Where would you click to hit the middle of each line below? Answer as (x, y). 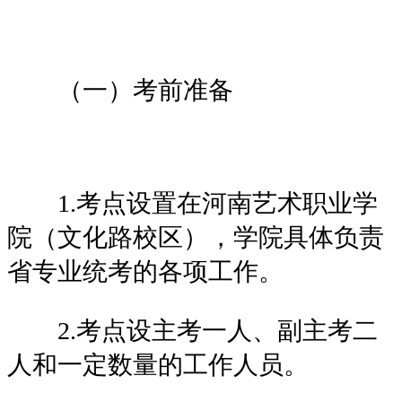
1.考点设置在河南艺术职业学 (192, 203)
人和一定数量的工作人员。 (158, 364)
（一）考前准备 (120, 90)
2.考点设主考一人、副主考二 (192, 330)
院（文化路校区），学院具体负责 (196, 237)
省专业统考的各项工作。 (145, 271)
